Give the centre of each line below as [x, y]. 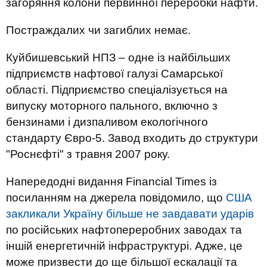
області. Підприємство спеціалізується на [117, 90]
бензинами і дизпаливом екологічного [107, 122]
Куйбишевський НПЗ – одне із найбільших [118, 58]
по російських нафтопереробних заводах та [124, 230]
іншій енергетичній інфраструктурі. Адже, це [124, 246]
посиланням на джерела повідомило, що [116, 198]
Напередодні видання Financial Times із [111, 181]
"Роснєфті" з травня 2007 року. [88, 154]
